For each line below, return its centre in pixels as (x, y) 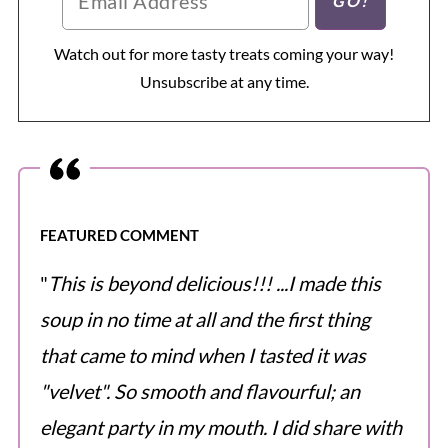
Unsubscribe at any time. (224, 81)
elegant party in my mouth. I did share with (220, 426)
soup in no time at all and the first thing (204, 318)
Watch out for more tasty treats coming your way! (224, 53)
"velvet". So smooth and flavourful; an (199, 390)
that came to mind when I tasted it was (202, 354)
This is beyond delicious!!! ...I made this (214, 282)
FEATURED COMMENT (119, 234)
